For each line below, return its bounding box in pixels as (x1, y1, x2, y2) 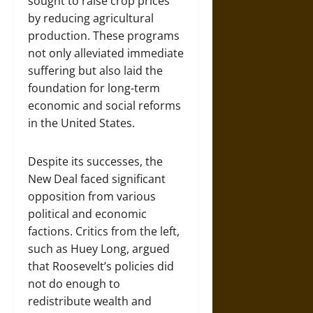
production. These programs (28, 28, 180, 43)
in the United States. (28, 115, 135, 131)
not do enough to (28, 276, 120, 291)
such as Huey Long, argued (28, 241, 170, 256)
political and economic (28, 206, 147, 221)
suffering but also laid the (28, 63, 163, 78)
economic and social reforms (28, 98, 181, 113)
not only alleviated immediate (28, 45, 184, 61)
